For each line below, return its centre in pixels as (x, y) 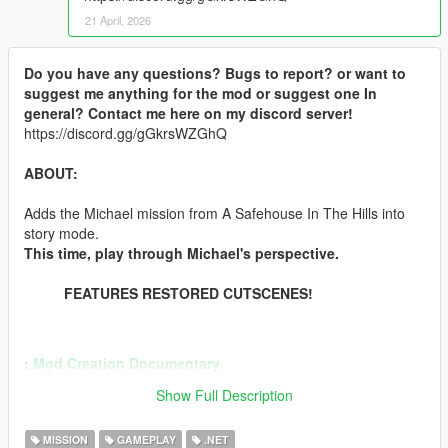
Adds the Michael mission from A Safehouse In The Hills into (214, 212)
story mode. (61, 232)
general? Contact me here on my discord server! (188, 112)
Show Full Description (224, 394)
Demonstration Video (105, 382)
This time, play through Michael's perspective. (181, 252)
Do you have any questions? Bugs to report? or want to (215, 72)
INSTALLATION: (77, 422)
